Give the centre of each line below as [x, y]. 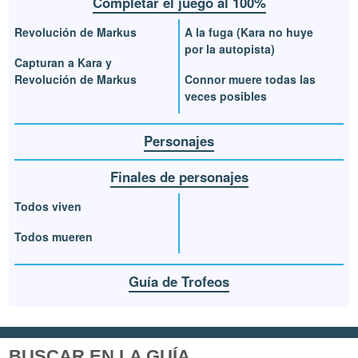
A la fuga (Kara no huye [249, 32]
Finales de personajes [179, 176]
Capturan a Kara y [64, 62]
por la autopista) [230, 49]
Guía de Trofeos [179, 281]
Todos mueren [54, 236]
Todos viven [48, 206]
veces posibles [226, 95]
